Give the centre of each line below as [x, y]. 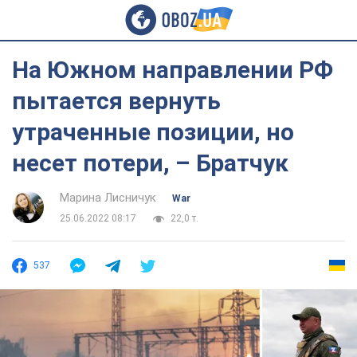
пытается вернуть [116, 101]
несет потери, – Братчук [150, 163]
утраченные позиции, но [153, 132]
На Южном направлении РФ [173, 70]
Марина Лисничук [108, 198]
